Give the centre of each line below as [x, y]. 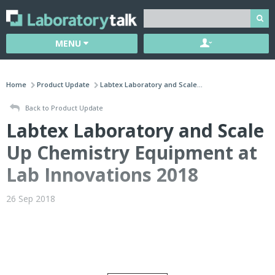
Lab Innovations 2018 [102, 175]
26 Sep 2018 [31, 199]
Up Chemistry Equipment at [132, 153]
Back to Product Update [63, 108]
